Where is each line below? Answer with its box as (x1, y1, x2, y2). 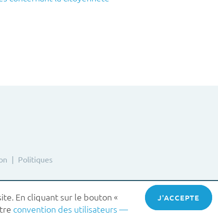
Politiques (18, 154, 53, 164)
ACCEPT (163, 193, 195, 202)
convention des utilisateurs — (13, 203, 128, 215)
